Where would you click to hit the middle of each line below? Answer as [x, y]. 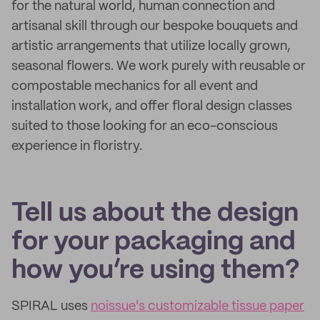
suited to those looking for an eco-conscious [145, 126]
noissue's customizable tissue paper [197, 306]
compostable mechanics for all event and [135, 86]
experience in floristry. [77, 146]
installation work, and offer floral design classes [152, 106]
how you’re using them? [156, 271]
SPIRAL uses [51, 306]
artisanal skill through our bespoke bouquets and [155, 26]
